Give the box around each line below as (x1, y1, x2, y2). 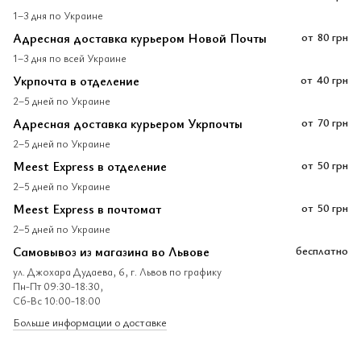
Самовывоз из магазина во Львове (13, 242, 210, 260)
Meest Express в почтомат (13, 199, 161, 218)
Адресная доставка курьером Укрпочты (13, 114, 243, 132)
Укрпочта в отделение (13, 71, 139, 89)
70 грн (317, 114, 348, 130)
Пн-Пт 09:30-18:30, (13, 278, 103, 293)
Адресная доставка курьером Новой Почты (13, 28, 267, 47)
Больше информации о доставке (13, 313, 167, 330)
